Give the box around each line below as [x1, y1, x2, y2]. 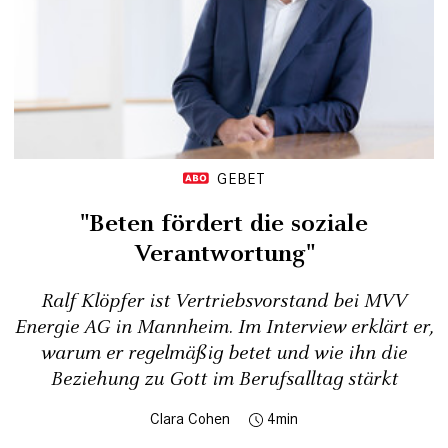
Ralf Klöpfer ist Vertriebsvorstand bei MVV [41, 287, 407, 315]
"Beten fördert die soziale [80, 206, 368, 241]
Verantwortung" [133, 236, 315, 271]
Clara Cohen [150, 408, 230, 428]
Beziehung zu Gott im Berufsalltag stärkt [50, 365, 398, 393]
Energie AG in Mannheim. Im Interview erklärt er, [15, 313, 433, 341]
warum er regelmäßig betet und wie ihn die [41, 339, 407, 367]
